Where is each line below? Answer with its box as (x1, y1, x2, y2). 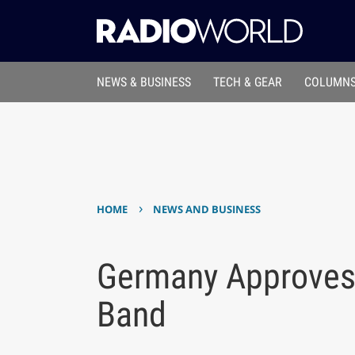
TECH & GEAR (213, 74, 283, 90)
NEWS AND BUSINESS (153, 202, 261, 217)
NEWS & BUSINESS (96, 74, 191, 90)
